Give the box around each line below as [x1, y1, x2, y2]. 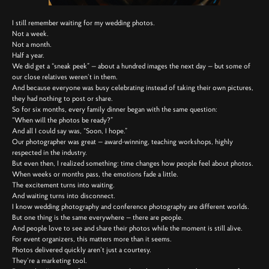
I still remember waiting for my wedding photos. [12, 18, 155, 28]
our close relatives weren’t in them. [12, 72, 118, 82]
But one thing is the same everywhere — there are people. [12, 213, 183, 222]
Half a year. [12, 50, 44, 60]
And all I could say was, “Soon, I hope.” [12, 126, 127, 136]
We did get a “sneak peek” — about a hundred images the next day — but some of [12, 61, 250, 71]
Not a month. [12, 40, 52, 49]
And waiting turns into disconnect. [12, 191, 115, 201]
